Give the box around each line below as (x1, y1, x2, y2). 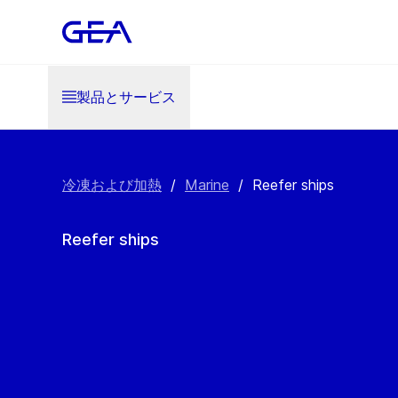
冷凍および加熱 (62, 176, 162, 194)
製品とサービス (76, 87, 176, 106)
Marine (185, 176, 229, 194)
